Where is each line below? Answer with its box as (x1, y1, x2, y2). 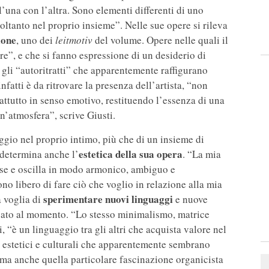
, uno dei (16, 33, 55, 47)
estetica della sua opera (79, 147, 183, 162)
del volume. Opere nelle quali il (92, 33, 228, 47)
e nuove (173, 192, 208, 207)
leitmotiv (55, 33, 92, 47)
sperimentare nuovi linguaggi (43, 192, 173, 207)
